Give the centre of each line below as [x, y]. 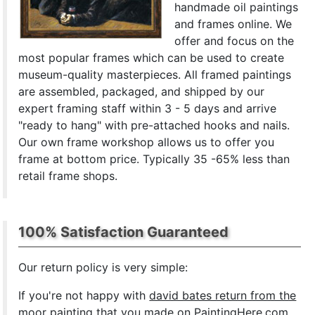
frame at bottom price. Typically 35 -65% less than [154, 159]
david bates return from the [223, 296]
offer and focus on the [234, 41]
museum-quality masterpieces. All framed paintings [155, 75]
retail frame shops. [68, 176]
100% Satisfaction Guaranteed [124, 232]
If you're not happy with [84, 296]
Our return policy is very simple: [103, 268]
